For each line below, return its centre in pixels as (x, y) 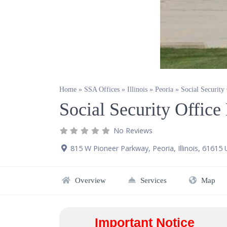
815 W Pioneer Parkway (109, 148)
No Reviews (133, 130)
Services (153, 180)
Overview (89, 180)
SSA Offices (102, 90)
